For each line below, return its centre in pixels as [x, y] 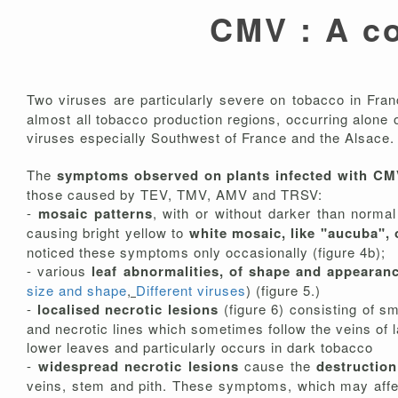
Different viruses [191, 291]
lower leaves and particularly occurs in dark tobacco [200, 347]
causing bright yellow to [108, 233]
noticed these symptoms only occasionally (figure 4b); [206, 252]
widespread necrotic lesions [141, 366]
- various [57, 271]
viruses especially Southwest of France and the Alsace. [211, 138]
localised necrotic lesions [128, 310]
